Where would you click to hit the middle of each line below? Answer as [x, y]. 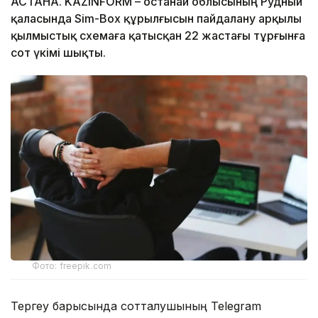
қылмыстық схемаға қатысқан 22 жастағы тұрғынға [158, 35]
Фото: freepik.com [72, 265]
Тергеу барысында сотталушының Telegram [136, 306]
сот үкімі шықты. [58, 52]
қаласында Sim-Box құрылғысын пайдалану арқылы [156, 18]
